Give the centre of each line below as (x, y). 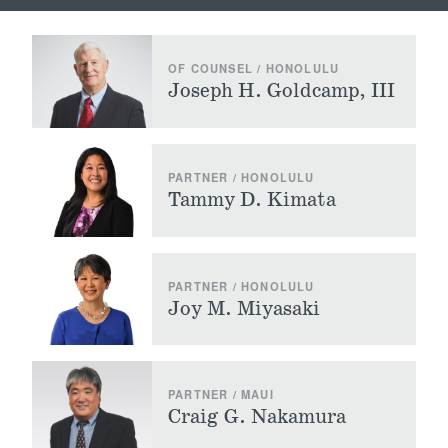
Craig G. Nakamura (257, 417)
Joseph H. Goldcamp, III (281, 90)
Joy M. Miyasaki (244, 308)
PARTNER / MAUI (221, 394)
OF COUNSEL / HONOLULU (254, 67)
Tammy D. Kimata (252, 199)
